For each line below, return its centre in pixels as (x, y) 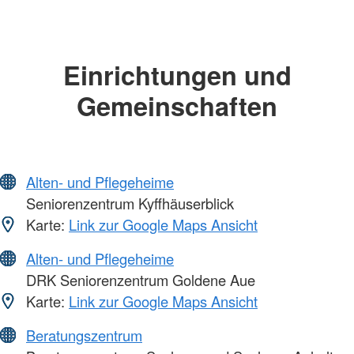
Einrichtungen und (177, 74)
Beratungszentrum (84, 335)
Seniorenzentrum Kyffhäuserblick (128, 203)
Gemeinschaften (177, 105)
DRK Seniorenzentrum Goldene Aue (139, 280)
